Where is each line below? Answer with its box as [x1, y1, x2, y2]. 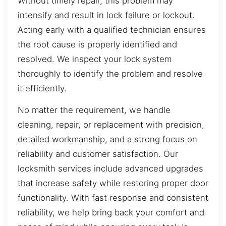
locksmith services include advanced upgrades [18, 163, 203, 174]
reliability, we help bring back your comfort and [18, 207, 204, 218]
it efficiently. [18, 83, 67, 94]
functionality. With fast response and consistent [18, 193, 208, 203]
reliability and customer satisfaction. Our [18, 149, 178, 159]
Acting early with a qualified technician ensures [18, 25, 206, 35]
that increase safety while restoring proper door [18, 178, 208, 189]
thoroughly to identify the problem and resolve [18, 69, 203, 79]
